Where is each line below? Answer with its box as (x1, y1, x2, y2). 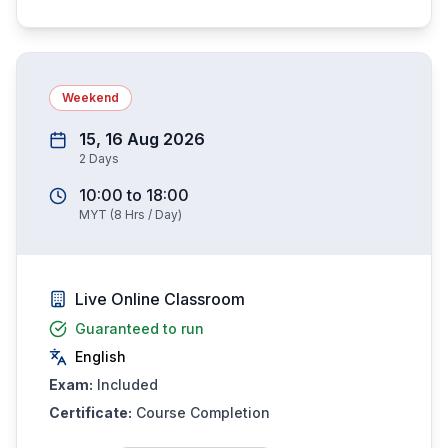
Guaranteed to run (75, 320, 204, 337)
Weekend (62, 90, 119, 105)
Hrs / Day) (122, 207, 182, 222)
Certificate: (49, 404, 132, 421)
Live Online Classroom (75, 289, 245, 309)
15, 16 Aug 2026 (79, 129, 205, 149)
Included (97, 376, 158, 393)
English (75, 348, 126, 365)
